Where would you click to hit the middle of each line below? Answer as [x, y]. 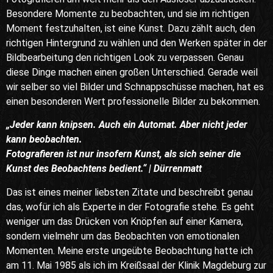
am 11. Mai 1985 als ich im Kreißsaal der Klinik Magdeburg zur [136, 265]
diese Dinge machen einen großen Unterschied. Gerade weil [132, 72]
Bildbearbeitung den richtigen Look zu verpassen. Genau [125, 57]
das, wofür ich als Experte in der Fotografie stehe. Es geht [130, 207]
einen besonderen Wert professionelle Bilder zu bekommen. [133, 101]
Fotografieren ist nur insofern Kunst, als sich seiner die [123, 154]
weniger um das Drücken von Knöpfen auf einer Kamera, [125, 221]
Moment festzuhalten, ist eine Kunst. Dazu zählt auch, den [131, 28]
